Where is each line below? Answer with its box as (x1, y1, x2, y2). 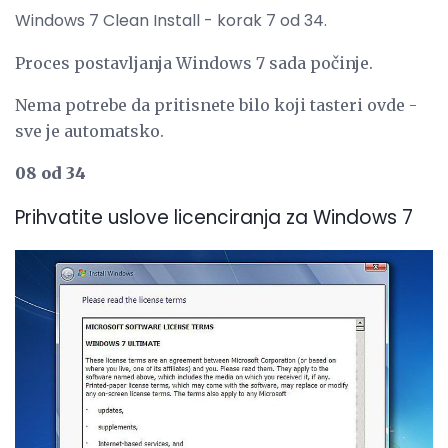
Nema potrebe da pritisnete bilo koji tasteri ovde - (15, 95, 417, 116)
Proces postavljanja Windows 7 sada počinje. (15, 53, 373, 74)
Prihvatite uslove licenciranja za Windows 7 (15, 204, 413, 232)
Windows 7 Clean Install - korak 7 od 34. (15, 9, 327, 33)
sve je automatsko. (15, 121, 164, 142)
